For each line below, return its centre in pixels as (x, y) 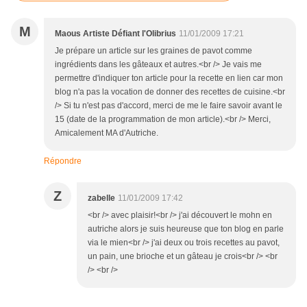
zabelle (101, 198)
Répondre (63, 161)
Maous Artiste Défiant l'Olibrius (115, 34)
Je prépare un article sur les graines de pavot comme (153, 51)
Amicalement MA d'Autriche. (107, 133)
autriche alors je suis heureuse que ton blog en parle (186, 229)
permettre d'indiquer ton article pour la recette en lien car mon (169, 78)
